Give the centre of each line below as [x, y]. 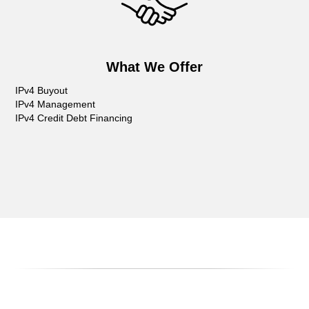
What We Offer [154, 67]
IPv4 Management [56, 104]
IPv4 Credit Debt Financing [74, 118]
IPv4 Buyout [42, 90]
